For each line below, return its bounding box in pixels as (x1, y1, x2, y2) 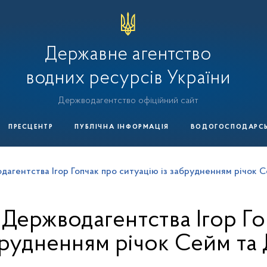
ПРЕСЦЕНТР (8, 124, 54, 131)
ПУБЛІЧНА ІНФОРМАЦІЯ (74, 124, 169, 131)
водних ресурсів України (25, 69, 231, 88)
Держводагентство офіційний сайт (57, 96, 198, 105)
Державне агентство (45, 45, 212, 64)
